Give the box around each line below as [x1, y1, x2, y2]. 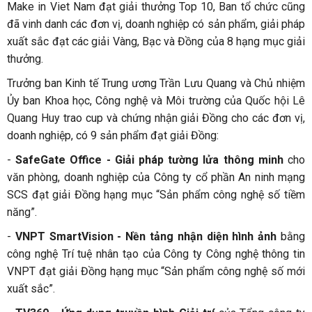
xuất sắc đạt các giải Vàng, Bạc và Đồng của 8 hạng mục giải [7, 35, 305, 49]
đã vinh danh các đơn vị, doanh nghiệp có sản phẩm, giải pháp [7, 17, 305, 31]
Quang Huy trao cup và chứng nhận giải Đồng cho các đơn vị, [7, 111, 305, 125]
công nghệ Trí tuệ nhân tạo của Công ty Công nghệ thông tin [7, 247, 305, 261]
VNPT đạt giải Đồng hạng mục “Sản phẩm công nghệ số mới [7, 265, 305, 279]
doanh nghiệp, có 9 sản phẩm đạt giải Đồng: [7, 129, 219, 143]
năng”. [7, 205, 37, 219]
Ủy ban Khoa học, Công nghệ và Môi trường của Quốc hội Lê [7, 94, 305, 108]
